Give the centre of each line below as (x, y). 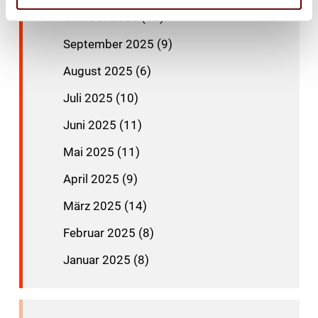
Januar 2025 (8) (106, 260)
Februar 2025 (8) (108, 233)
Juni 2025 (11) (102, 125)
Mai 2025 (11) (101, 152)
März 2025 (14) (105, 206)
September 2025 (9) (117, 44)
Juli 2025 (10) (100, 98)
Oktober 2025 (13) (113, 17)
